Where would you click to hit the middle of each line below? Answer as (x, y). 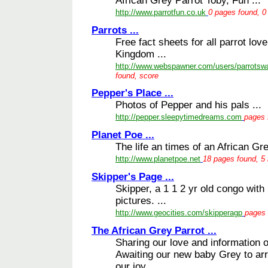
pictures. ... (141, 200)
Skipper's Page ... (133, 176)
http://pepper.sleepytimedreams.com (179, 117)
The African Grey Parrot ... (154, 230)
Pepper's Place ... (133, 93)
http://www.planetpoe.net (158, 159)
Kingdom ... (141, 54)
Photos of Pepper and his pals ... (188, 105)
